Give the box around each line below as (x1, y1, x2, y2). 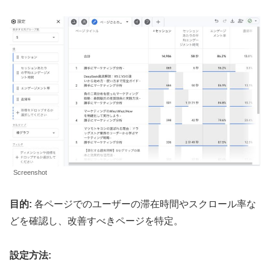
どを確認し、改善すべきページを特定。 (10, 216, 183, 226)
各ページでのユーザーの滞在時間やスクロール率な (32, 199, 256, 209)
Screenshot (13, 169, 47, 177)
